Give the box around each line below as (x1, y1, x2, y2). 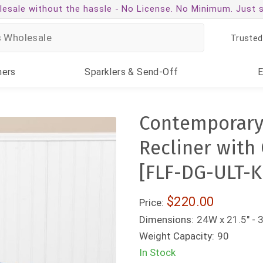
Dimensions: (139, 214, 194, 225)
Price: (139, 197, 164, 208)
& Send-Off (126, 66, 178, 77)
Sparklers (85, 66, 126, 77)
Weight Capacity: (139, 230, 215, 242)
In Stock (139, 247, 176, 258)
